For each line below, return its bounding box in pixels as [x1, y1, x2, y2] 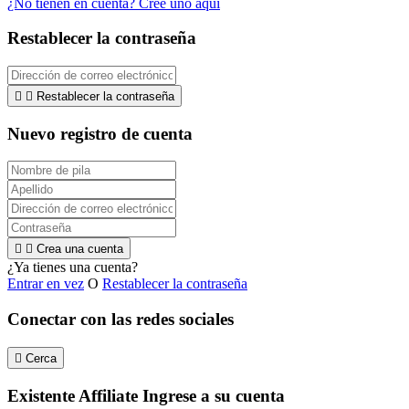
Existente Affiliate [7, 385, 142, 405]
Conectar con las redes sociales [7, 309, 234, 330]
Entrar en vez [7, 276, 84, 292]
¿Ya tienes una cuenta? [7, 259, 138, 276]
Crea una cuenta [37, 242, 123, 257]
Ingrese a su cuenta [142, 385, 285, 405]
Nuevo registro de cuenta [7, 123, 193, 143]
